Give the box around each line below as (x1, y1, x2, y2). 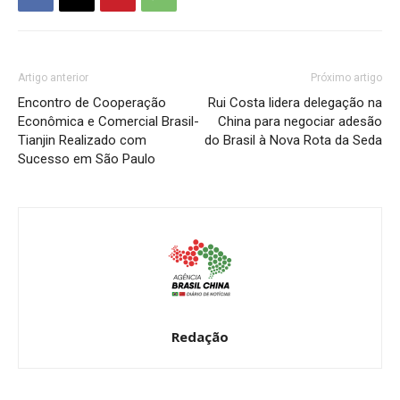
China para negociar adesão (218, 112, 382, 129)
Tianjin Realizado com (18, 131, 146, 148)
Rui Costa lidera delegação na (208, 94, 382, 111)
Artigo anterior (18, 71, 88, 84)
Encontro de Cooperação (18, 94, 166, 111)
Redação (171, 327, 229, 346)
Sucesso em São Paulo (18, 150, 155, 167)
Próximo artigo (311, 71, 382, 84)
